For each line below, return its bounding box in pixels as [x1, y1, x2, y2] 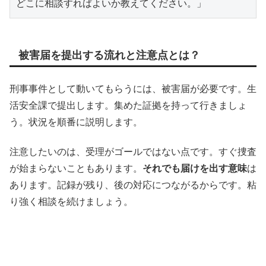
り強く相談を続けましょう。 [9, 197, 133, 207]
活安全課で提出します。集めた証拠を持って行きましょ [9, 100, 247, 110]
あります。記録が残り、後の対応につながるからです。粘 [9, 180, 256, 191]
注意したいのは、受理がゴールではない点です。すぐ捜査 [9, 147, 256, 157]
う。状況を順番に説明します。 [9, 116, 142, 127]
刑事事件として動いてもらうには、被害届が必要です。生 [9, 83, 256, 94]
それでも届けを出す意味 [142, 163, 247, 174]
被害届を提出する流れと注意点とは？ [18, 49, 200, 62]
